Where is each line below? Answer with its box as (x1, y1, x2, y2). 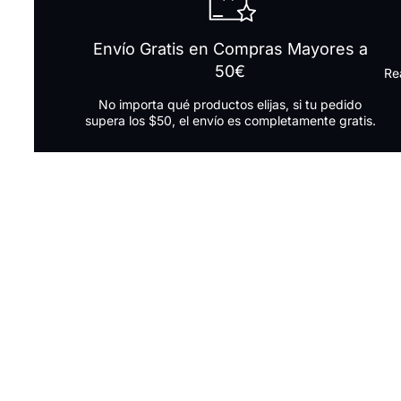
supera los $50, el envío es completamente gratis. (84, 112, 376, 128)
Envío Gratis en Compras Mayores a (92, 38, 368, 58)
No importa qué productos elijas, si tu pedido (98, 96, 363, 112)
